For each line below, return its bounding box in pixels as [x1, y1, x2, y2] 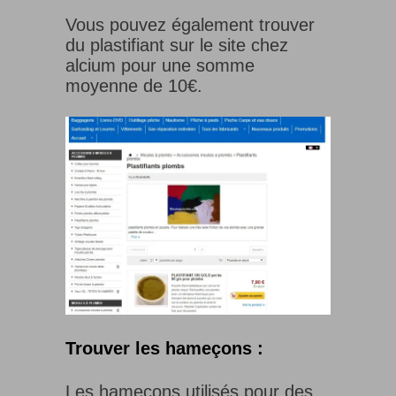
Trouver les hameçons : [65, 338, 263, 358]
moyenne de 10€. [65, 76, 202, 96]
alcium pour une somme [65, 56, 255, 76]
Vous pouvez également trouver [65, 15, 315, 35]
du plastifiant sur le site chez [65, 35, 288, 56]
